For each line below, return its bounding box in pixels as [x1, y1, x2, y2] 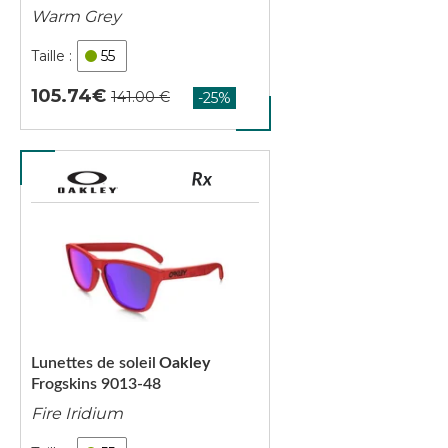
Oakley [159, 355, 210, 371]
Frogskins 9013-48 [31, 376, 161, 392]
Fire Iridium [31, 404, 123, 423]
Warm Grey [31, 7, 121, 26]
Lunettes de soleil [31, 355, 156, 371]
